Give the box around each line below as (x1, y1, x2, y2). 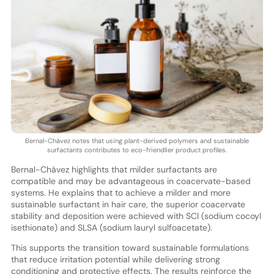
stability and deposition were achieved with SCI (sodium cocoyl (10, 210, 261, 221)
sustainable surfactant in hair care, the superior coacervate (10, 198, 245, 210)
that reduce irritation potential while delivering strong (10, 253, 220, 265)
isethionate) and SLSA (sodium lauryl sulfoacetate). (10, 221, 212, 233)
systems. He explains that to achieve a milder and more (10, 187, 231, 198)
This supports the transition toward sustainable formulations (10, 242, 249, 253)
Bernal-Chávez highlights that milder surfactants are (10, 163, 217, 175)
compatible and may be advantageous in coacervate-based (10, 175, 251, 187)
